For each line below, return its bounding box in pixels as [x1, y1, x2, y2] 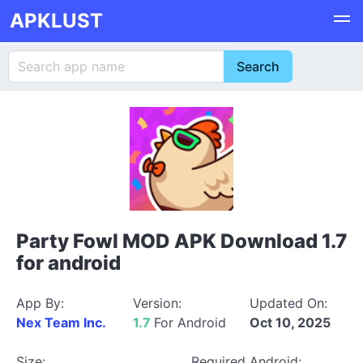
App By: [16, 295, 64, 311]
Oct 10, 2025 [250, 314, 331, 331]
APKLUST [10, 9, 103, 32]
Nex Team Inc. [16, 314, 106, 331]
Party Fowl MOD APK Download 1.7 [16, 229, 347, 253]
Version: [133, 295, 181, 311]
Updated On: [250, 295, 327, 311]
